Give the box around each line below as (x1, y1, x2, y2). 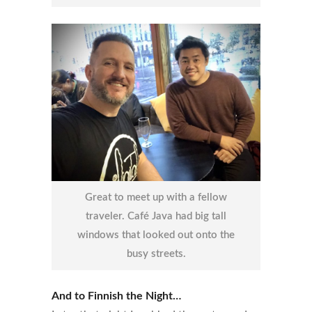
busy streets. (126, 248, 186, 259)
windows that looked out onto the (77, 229, 235, 240)
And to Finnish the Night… (52, 290, 181, 302)
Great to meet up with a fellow (85, 192, 227, 203)
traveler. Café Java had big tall (86, 210, 226, 221)
